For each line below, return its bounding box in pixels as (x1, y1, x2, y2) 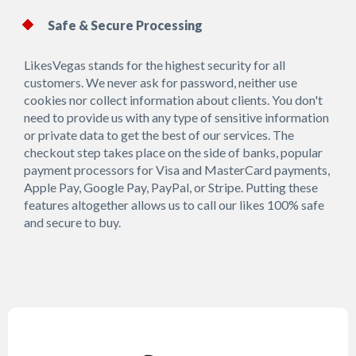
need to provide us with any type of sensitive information (24, 109, 329, 125)
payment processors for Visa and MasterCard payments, (24, 161, 330, 177)
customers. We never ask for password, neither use (24, 74, 297, 90)
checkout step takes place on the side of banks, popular (24, 144, 323, 160)
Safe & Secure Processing (48, 17, 203, 33)
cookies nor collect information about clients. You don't (24, 91, 323, 107)
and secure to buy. (24, 214, 121, 230)
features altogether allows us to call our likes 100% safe (24, 196, 324, 212)
